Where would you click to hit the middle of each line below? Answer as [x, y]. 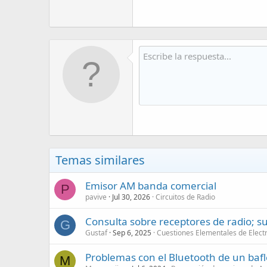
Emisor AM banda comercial [151, 186]
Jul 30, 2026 [131, 197]
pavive [96, 197]
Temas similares [100, 160]
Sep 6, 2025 [132, 233]
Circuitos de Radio [185, 197]
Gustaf [96, 233]
